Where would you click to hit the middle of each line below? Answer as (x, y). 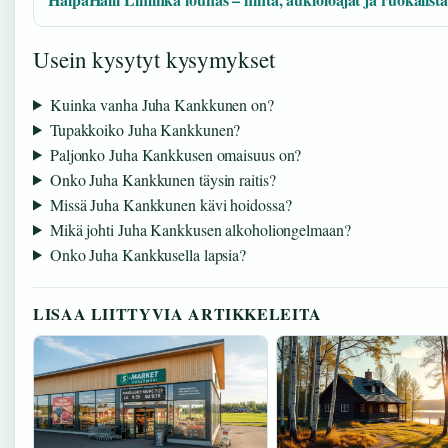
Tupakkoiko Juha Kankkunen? (145, 129)
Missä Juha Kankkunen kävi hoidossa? (170, 204)
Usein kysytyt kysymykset (154, 59)
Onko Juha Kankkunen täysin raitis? (162, 179)
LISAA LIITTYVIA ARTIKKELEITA (177, 313)
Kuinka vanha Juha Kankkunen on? (161, 104)
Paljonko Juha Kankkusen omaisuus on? (175, 154)
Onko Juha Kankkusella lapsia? (148, 254)
